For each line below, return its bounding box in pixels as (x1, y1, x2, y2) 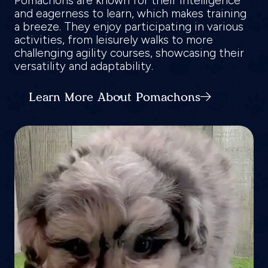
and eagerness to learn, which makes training (14, 6, 246, 20)
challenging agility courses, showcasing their (14, 45, 244, 60)
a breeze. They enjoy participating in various (14, 19, 243, 33)
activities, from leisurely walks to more (14, 32, 213, 47)
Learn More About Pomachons (29, 89, 200, 104)
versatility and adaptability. (14, 59, 156, 73)
